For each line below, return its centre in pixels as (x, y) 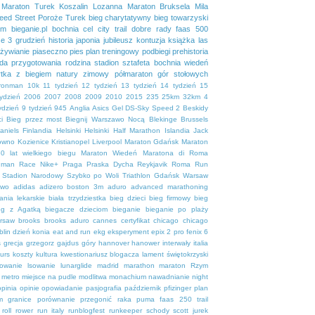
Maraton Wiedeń (109, 153)
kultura (46, 254)
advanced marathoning (170, 186)
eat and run (72, 231)
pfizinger (178, 288)
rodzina (78, 62)
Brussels (195, 119)
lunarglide (76, 265)
